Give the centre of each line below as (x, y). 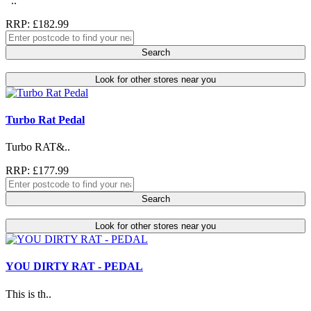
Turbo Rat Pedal (45, 119)
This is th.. (28, 294)
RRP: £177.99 (37, 171)
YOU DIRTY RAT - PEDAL (74, 267)
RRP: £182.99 (37, 24)
